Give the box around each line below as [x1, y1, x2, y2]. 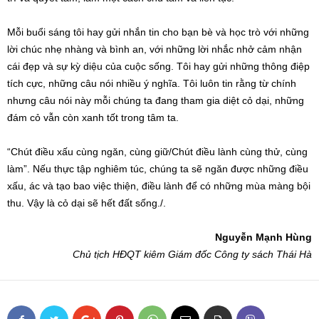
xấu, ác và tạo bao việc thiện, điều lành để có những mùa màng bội [7, 180, 310, 192]
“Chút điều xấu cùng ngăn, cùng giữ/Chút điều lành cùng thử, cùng [7, 146, 308, 157]
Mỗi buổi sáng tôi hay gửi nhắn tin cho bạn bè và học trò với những [7, 26, 309, 38]
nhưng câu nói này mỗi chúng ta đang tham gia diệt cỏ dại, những [7, 95, 304, 106]
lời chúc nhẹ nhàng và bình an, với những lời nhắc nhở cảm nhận [7, 43, 302, 55]
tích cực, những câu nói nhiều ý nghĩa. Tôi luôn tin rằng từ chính [7, 78, 296, 89]
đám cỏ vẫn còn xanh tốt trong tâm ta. [7, 112, 179, 123]
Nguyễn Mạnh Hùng [215, 231, 312, 243]
